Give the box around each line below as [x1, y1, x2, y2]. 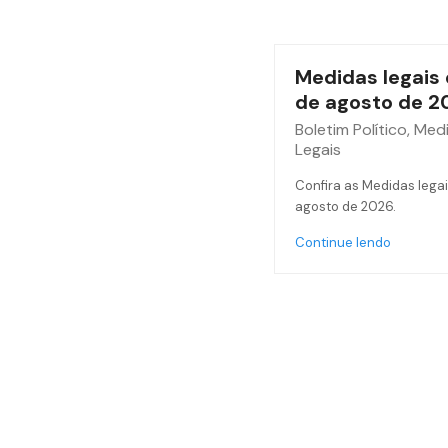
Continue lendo [294, 234, 391, 251]
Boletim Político [294, 119, 407, 140]
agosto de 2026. [294, 198, 396, 215]
